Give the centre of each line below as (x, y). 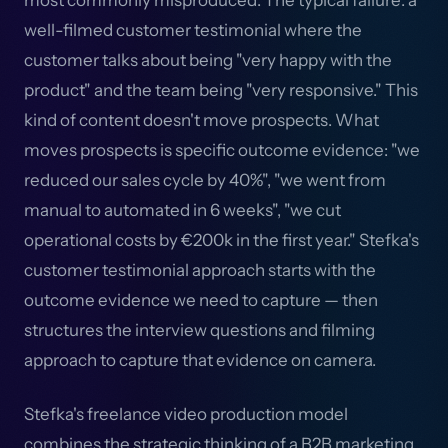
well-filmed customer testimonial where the (193, 30)
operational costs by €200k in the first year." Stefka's (221, 240)
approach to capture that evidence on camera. (200, 360)
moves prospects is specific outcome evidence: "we (222, 150)
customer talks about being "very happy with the (208, 60)
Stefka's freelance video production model (186, 414)
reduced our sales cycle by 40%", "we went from (205, 180)
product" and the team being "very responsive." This (221, 90)
